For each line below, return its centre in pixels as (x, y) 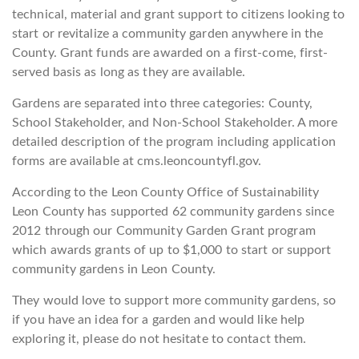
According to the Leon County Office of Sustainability (166, 192)
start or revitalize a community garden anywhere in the (168, 34)
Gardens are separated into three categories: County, (163, 103)
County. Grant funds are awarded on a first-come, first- (170, 53)
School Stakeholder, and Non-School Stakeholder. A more (175, 123)
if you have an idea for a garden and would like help (159, 320)
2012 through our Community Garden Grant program (164, 231)
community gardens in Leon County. (114, 269)
